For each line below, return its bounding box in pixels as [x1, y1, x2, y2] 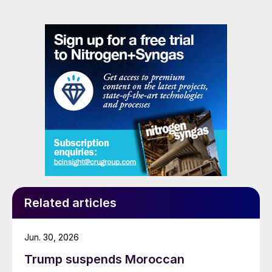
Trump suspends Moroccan [24, 252, 185, 267]
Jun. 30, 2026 [24, 232, 79, 242]
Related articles [24, 195, 117, 210]
